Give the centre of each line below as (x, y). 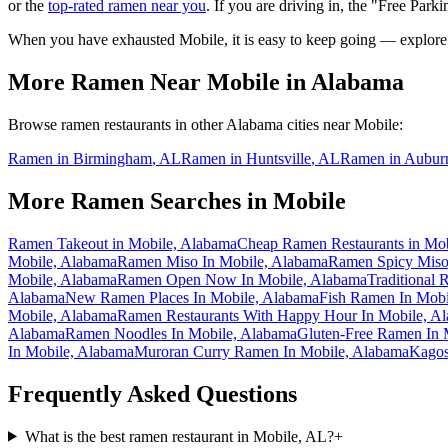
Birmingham (112, 158)
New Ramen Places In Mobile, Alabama (192, 297)
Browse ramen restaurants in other (117, 124)
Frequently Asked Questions (152, 393)
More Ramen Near (107, 82)
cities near (318, 124)
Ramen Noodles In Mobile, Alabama (181, 333)
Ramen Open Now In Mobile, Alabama (242, 279)
